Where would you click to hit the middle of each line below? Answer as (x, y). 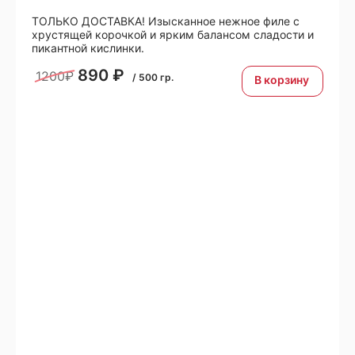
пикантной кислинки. (88, 48)
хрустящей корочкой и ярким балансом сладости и (173, 34)
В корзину (282, 79)
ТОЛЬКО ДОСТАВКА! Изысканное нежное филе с (166, 21)
